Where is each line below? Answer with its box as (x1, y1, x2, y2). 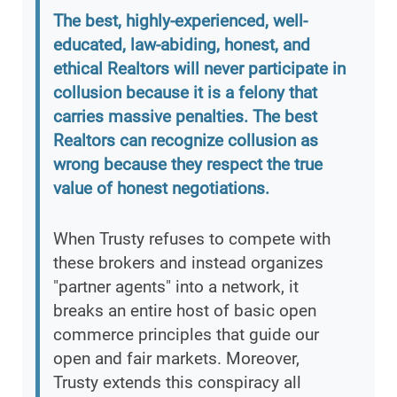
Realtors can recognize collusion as (53, 130, 318, 152)
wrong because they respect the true (53, 154, 323, 175)
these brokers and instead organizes (53, 253, 323, 274)
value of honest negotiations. (53, 178, 269, 199)
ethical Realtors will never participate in (53, 58, 346, 80)
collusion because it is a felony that (53, 82, 317, 104)
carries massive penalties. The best (53, 106, 317, 128)
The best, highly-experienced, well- (53, 11, 307, 32)
